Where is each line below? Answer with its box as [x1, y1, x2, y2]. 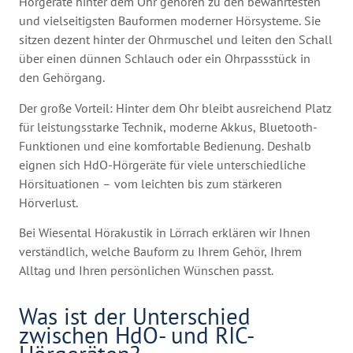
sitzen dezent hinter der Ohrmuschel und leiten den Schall [19, 32, 333, 48]
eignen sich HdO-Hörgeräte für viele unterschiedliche [19, 156, 307, 173]
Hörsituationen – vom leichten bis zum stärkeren [19, 175, 283, 191]
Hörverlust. [19, 194, 79, 210]
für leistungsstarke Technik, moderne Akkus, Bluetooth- [19, 118, 318, 135]
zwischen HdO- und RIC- [19, 320, 255, 350]
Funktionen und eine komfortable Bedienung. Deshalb [19, 137, 312, 154]
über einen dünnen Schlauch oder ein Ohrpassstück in [19, 50, 311, 67]
